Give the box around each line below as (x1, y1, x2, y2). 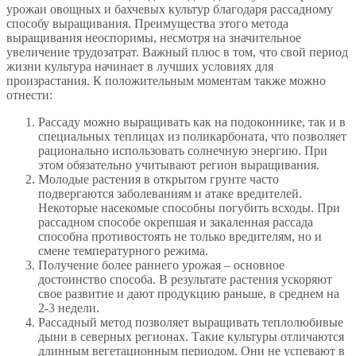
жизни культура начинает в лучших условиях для (6, 59, 273, 73)
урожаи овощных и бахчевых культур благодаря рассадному (6, 2, 333, 16)
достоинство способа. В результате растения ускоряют (38, 272, 332, 286)
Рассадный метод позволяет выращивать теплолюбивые (38, 315, 343, 329)
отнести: (6, 87, 52, 102)
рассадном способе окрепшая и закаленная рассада (38, 215, 313, 229)
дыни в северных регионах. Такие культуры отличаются (38, 329, 344, 343)
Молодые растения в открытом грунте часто (38, 172, 279, 186)
